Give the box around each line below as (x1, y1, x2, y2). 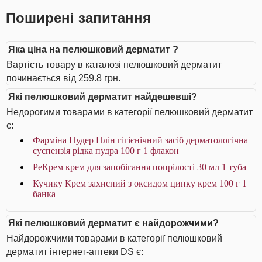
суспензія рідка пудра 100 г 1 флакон (33, 146, 179, 156)
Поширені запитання (6, 10, 151, 26)
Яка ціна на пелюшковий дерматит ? (8, 44, 178, 54)
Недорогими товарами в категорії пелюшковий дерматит (6, 107, 253, 117)
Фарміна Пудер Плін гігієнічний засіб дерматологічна (33, 135, 248, 145)
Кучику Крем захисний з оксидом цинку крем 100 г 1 (33, 178, 247, 188)
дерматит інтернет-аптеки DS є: (6, 247, 143, 257)
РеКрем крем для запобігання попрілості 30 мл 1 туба (33, 162, 246, 172)
